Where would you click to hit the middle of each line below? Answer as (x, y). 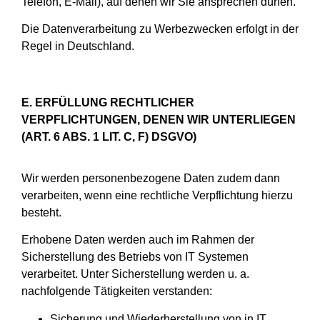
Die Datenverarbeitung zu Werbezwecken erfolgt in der (160, 29)
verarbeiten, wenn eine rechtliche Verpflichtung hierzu (157, 195)
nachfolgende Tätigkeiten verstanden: (117, 291)
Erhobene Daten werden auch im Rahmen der (138, 240)
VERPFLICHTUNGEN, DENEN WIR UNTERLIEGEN (159, 119)
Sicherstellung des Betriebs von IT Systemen (135, 257)
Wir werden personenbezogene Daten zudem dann (151, 178)
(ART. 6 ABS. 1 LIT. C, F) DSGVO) (109, 136)
